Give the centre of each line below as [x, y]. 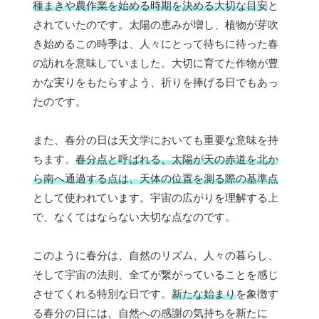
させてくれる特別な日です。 [102, 294]
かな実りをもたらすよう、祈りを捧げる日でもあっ [156, 83]
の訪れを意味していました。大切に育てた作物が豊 [156, 63]
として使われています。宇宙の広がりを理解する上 [156, 198]
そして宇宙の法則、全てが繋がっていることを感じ [156, 275]
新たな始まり [204, 294]
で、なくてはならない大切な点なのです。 [134, 217]
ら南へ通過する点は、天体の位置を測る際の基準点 [156, 179]
